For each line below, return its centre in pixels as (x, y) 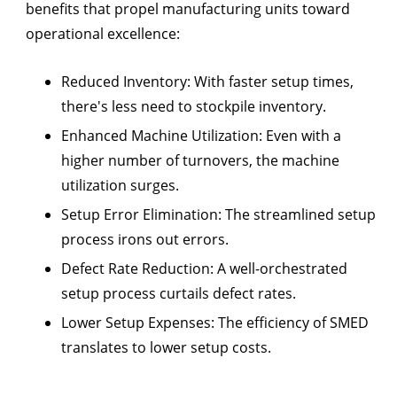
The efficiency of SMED (292, 323)
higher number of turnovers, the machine (200, 161)
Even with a (302, 136)
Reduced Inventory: (126, 82)
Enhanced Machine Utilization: (162, 136)
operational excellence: (103, 34)
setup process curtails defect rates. (179, 294)
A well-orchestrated (280, 269)
